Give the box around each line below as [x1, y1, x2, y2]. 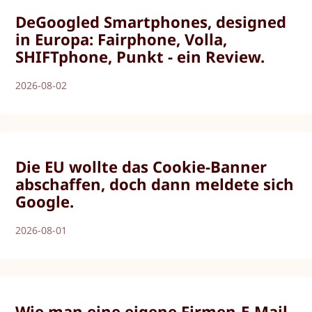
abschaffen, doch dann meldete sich [15, 173, 295, 194]
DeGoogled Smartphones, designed [15, 10, 287, 32]
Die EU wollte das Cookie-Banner [15, 155, 267, 177]
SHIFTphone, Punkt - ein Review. [15, 45, 265, 67]
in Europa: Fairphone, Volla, [15, 28, 228, 49]
